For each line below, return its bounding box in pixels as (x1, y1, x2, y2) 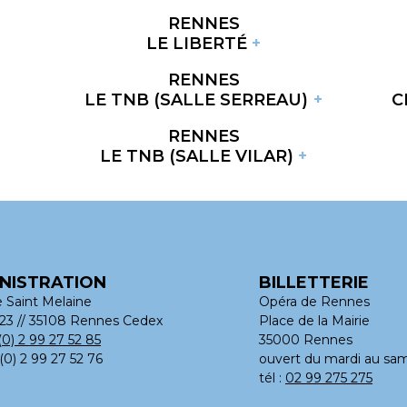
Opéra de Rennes (259, 293, 370, 310)
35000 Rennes (259, 331, 352, 348)
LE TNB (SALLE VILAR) (99, 145, 293, 166)
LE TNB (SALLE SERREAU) (84, 89, 309, 110)
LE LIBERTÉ (145, 33, 247, 54)
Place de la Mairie (259, 312, 370, 329)
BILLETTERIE (259, 272, 369, 293)
